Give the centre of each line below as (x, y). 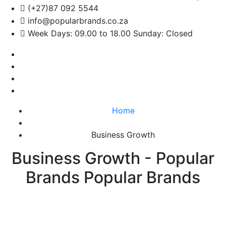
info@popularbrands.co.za (77, 21)
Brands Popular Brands (113, 178)
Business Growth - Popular (113, 158)
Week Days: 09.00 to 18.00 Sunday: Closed (109, 34)
